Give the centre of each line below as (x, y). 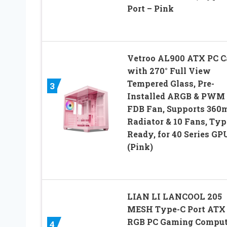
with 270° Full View (169, 70)
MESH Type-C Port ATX (176, 209)
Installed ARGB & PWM (176, 96)
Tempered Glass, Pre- (171, 83)
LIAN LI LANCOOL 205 (174, 196)
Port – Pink (150, 8)
